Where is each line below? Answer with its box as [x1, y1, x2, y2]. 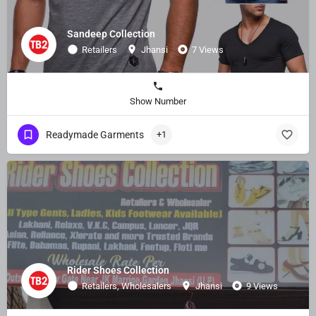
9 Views [246, 280, 278, 291]
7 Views [192, 44, 224, 55]
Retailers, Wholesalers [82, 280, 171, 291]
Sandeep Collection [67, 28, 155, 39]
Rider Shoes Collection [67, 264, 169, 276]
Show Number [130, 96, 186, 107]
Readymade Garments [46, 129, 144, 141]
